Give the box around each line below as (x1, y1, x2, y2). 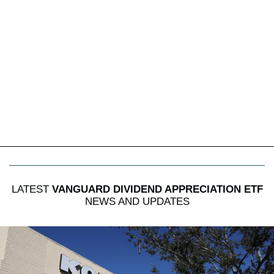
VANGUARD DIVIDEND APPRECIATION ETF (51, 183, 263, 195)
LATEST (11, 183, 52, 195)
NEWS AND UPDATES (84, 195, 190, 207)
